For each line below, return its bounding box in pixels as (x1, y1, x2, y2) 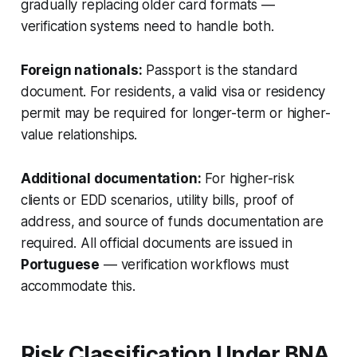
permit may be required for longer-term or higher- (20, 104, 331, 121)
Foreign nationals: (20, 61, 143, 78)
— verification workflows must (100, 256, 289, 273)
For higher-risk (201, 170, 295, 186)
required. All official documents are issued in (20, 234, 292, 251)
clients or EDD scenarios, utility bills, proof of (20, 191, 294, 208)
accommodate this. (20, 277, 135, 294)
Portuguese (20, 256, 100, 273)
